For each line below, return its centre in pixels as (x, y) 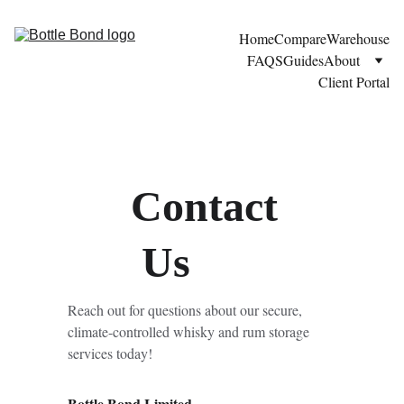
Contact (205, 206)
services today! (110, 353)
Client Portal (354, 82)
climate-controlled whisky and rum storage (191, 331)
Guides (303, 60)
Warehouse (358, 38)
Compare (300, 38)
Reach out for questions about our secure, (187, 310)
